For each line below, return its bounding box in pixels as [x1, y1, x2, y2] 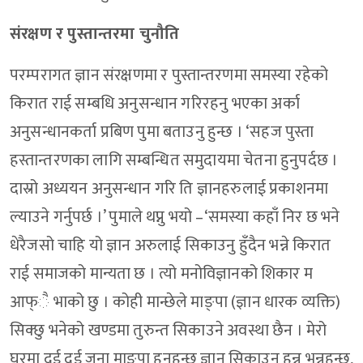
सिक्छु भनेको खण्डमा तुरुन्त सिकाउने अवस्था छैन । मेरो [10, 317, 327, 345]
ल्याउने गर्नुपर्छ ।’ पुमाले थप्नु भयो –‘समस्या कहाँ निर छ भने [10, 203, 340, 232]
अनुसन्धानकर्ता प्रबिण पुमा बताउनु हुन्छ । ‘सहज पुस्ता [10, 118, 314, 147]
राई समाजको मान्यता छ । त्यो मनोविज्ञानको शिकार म [10, 260, 314, 288]
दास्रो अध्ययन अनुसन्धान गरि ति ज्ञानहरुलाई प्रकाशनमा [10, 175, 329, 203]
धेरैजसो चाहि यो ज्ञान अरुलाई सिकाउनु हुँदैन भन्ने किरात [10, 232, 331, 260]
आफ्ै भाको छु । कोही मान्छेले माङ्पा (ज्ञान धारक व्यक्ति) [10, 288, 344, 317]
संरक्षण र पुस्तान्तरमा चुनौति [10, 20, 184, 49]
